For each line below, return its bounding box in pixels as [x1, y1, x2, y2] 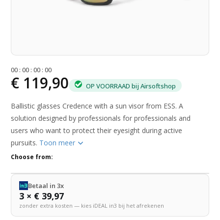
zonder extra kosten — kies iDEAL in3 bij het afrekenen [19, 202, 165, 210]
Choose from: [11, 153, 54, 162]
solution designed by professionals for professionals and [11, 113, 191, 123]
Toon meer [39, 138, 78, 148]
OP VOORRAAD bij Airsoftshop [84, 81, 176, 90]
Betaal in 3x [28, 181, 64, 191]
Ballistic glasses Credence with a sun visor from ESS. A [11, 101, 184, 111]
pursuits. [11, 138, 40, 148]
